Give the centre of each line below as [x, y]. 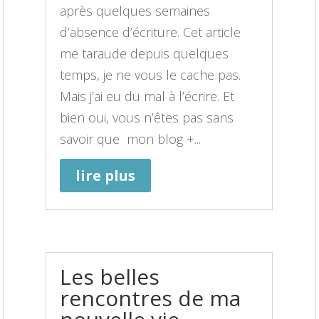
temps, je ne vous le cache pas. [151, 74]
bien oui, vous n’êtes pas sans [147, 117]
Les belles [110, 276]
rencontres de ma [151, 298]
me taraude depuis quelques [145, 53]
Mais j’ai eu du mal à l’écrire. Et [147, 96]
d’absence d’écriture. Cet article [151, 32]
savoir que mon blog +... [131, 138]
